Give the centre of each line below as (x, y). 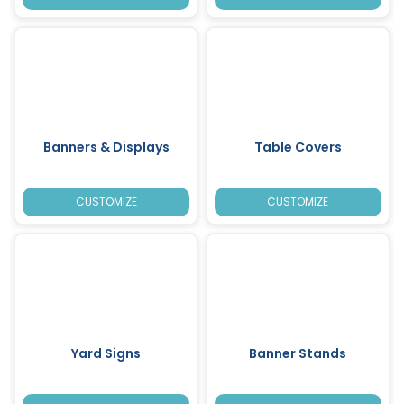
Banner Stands (298, 353)
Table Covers (298, 147)
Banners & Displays (106, 147)
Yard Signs (106, 353)
